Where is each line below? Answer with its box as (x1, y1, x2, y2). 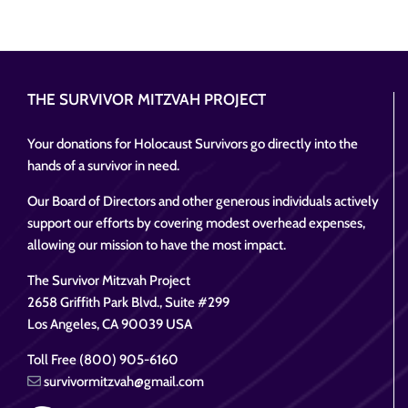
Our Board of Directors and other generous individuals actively (27, 193, 379, 209)
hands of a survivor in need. (27, 158, 179, 174)
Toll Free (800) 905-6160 (27, 352, 178, 368)
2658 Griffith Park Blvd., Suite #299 (27, 294, 229, 311)
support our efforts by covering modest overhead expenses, (27, 215, 365, 231)
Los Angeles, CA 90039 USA (27, 316, 192, 332)
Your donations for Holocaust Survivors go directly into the (27, 136, 358, 152)
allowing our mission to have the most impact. (27, 237, 286, 253)
